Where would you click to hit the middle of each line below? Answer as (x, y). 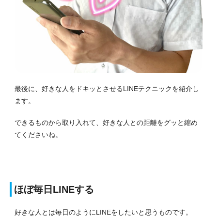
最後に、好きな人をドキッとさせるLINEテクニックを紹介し (107, 89)
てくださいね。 (38, 135)
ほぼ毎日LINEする (54, 190)
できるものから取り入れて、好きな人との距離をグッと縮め (106, 123)
